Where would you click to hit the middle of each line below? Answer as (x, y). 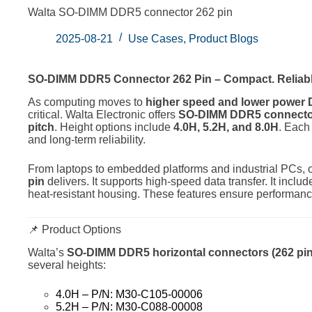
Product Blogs (224, 39)
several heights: (67, 265)
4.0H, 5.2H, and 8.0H (226, 127)
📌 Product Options (75, 229)
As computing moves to (87, 102)
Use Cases (156, 39)
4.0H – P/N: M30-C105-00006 (129, 294)
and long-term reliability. (87, 139)
